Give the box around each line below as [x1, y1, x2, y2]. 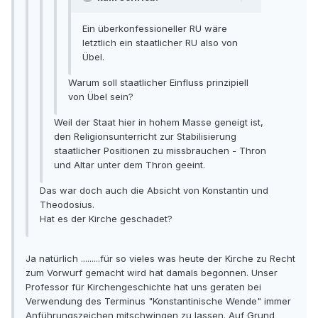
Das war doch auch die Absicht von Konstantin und [40, 185, 268, 197]
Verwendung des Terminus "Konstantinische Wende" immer [26, 295, 291, 307]
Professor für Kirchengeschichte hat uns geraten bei [26, 281, 261, 293]
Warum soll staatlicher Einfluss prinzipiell [68, 77, 248, 89]
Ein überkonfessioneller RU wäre [82, 23, 227, 35]
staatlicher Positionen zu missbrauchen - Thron [54, 145, 266, 157]
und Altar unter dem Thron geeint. [54, 159, 205, 171]
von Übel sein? [68, 91, 133, 103]
